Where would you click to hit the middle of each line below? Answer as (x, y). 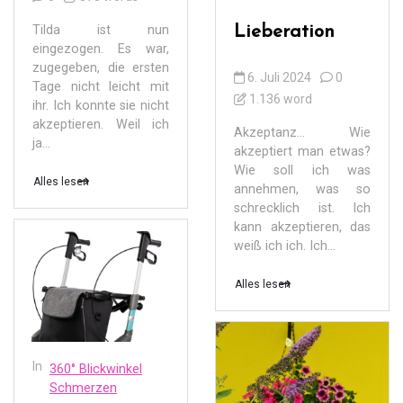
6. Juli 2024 (279, 77)
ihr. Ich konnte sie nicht (101, 105)
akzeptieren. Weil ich (101, 124)
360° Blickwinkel (96, 369)
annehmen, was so (302, 189)
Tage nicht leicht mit (101, 86)
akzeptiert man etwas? (302, 151)
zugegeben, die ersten (101, 67)
